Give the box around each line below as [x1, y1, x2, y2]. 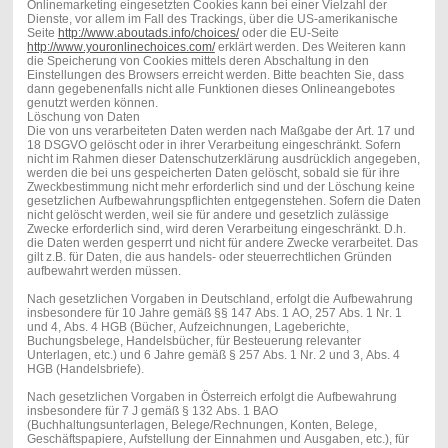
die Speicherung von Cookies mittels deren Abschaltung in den [26, 53, 369, 68]
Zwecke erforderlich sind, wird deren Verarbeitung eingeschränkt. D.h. [26, 221, 406, 236]
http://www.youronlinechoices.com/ [26, 39, 215, 54]
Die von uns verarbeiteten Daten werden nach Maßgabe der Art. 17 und [26, 123, 415, 138]
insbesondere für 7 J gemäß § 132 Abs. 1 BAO [26, 403, 278, 418]
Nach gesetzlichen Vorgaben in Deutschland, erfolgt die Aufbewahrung [26, 291, 413, 306]
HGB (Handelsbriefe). [26, 361, 147, 376]
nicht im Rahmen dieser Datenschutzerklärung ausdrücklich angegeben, [26, 151, 420, 166]
